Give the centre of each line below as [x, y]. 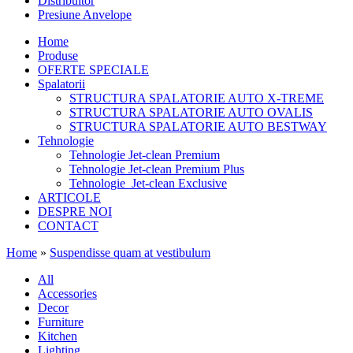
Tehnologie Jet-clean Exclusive [148, 183]
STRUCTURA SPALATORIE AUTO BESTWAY [198, 126]
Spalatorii [61, 84]
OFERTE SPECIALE [93, 70]
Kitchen [58, 336]
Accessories [67, 294]
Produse [58, 56]
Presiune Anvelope [85, 15]
